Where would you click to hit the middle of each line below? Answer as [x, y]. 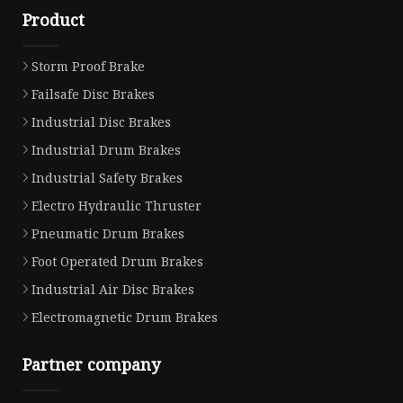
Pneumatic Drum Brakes [108, 234]
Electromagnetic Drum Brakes [125, 318]
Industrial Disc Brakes [101, 122]
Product [54, 20]
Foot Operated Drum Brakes [117, 262]
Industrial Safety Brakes [107, 178]
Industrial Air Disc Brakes [113, 290]
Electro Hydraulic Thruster [116, 206]
